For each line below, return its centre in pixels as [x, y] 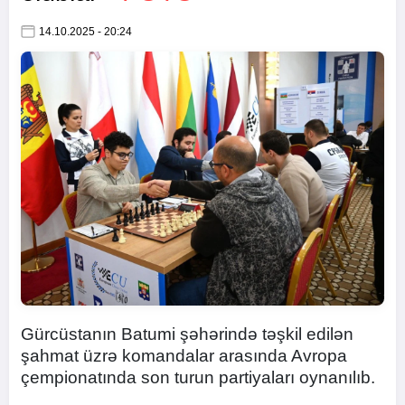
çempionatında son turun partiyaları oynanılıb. [198, 378]
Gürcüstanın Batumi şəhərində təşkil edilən [187, 334]
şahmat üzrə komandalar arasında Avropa [184, 356]
